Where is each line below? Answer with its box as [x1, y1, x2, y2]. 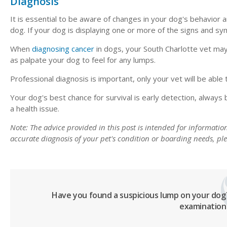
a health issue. [10, 103, 59, 114]
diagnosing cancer [32, 44, 94, 54]
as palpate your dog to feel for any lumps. [10, 55, 158, 65]
